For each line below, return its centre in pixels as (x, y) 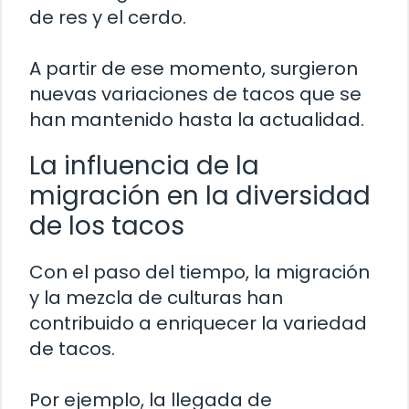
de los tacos (107, 226)
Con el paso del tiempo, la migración (199, 273)
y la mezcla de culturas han (156, 298)
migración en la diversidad (200, 196)
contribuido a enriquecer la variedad (198, 324)
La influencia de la (144, 166)
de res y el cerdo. (108, 18)
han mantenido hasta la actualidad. (197, 120)
